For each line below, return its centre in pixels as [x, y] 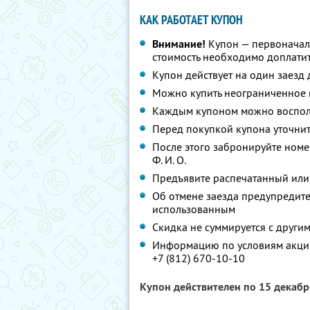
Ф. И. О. [169, 160]
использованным [194, 209]
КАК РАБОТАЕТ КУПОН [191, 20]
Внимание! [179, 44]
